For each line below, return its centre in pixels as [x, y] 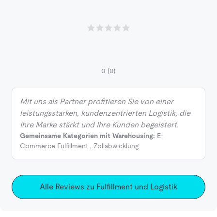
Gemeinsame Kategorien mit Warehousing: [87, 136]
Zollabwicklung [116, 146]
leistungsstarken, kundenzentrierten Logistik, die [105, 113]
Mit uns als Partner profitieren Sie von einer [97, 102]
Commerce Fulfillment [54, 146]
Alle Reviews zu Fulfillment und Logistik [108, 187]
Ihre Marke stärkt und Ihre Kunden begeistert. [99, 125]
